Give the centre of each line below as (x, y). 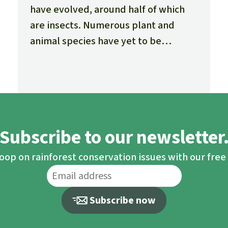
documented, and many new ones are (113, 57)
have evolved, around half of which (107, 10)
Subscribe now (123, 201)
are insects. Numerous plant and (102, 25)
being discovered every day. (92, 73)
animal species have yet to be (95, 41)
